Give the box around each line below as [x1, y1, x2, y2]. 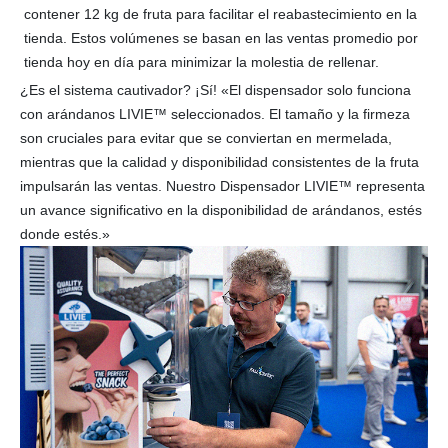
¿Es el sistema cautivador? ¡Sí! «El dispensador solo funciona [20, 82, 411, 99]
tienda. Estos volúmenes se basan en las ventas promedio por [24, 30, 418, 47]
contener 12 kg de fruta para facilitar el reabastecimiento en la [24, 6, 417, 23]
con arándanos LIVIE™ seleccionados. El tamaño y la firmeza [20, 106, 410, 123]
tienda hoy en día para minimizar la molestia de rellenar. [24, 54, 379, 71]
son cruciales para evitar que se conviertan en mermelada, [20, 130, 392, 147]
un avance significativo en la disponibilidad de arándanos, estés [20, 202, 422, 219]
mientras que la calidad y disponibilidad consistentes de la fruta [20, 154, 419, 171]
